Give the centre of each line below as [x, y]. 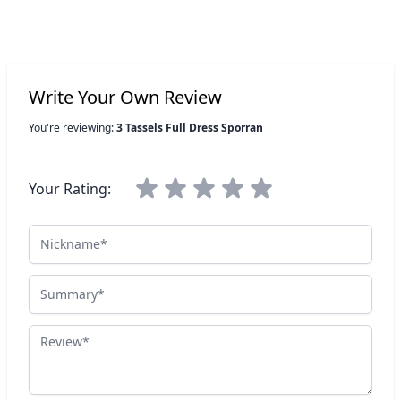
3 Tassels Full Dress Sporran [190, 128]
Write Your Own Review [125, 97]
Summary [60, 285]
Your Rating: [70, 189]
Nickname [62, 235]
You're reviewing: [73, 128]
